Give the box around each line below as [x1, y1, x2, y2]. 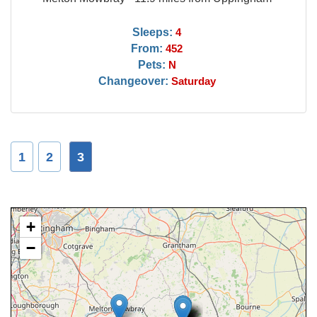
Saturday [171, 76, 216, 87]
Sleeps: [132, 25, 173, 38]
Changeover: [98, 74, 168, 87]
